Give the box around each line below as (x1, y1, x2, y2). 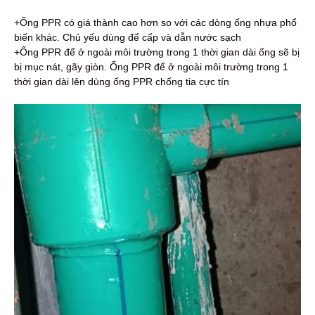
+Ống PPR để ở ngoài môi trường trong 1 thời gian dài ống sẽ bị (14, 46, 300, 58)
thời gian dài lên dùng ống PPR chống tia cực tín (14, 75, 229, 87)
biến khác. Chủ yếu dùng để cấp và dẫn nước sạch (14, 31, 244, 43)
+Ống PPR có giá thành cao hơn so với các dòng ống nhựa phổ (14, 16, 297, 28)
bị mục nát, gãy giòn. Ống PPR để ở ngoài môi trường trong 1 (14, 60, 288, 72)
